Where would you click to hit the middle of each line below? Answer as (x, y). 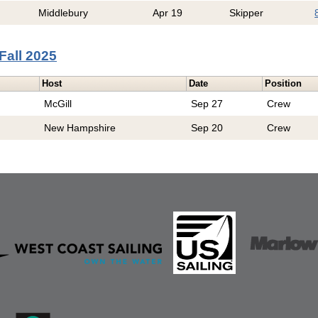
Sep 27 (207, 104)
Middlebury (64, 13)
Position (284, 84)
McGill (58, 104)
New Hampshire (80, 128)
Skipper (247, 13)
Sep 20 (207, 128)
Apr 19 (168, 13)
